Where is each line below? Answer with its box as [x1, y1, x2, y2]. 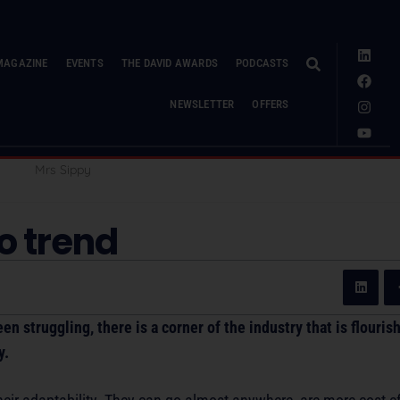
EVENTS [65, 56, 104, 70]
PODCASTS [236, 56, 289, 70]
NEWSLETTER [170, 97, 235, 111]
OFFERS [252, 97, 289, 111]
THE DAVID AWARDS [121, 56, 218, 70]
